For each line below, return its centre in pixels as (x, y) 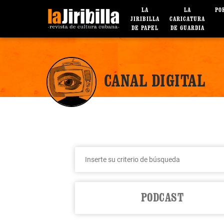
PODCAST (162, 197)
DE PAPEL (145, 28)
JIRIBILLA (145, 19)
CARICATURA (187, 19)
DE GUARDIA (187, 28)
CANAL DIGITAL (154, 80)
